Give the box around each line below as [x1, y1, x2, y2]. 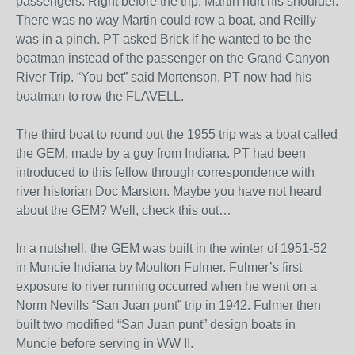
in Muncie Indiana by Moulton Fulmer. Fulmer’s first [16, 261, 302, 274]
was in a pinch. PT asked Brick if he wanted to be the [16, 32, 311, 46]
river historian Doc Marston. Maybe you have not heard [16, 185, 322, 198]
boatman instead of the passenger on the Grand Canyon [16, 52, 330, 65]
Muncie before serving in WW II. [16, 337, 193, 350]
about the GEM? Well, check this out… [16, 204, 231, 217]
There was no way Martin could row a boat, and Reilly [16, 13, 316, 27]
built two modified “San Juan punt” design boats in [16, 318, 296, 331]
